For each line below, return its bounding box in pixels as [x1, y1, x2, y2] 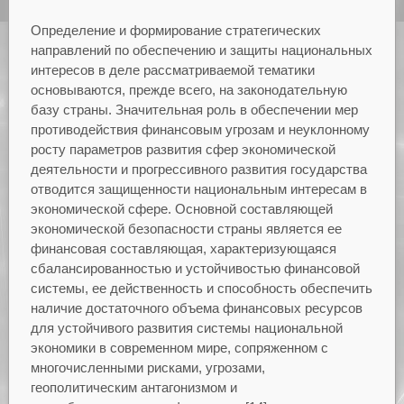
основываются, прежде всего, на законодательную [30, 82, 347, 98]
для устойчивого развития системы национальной [30, 320, 343, 336]
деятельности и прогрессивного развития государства [30, 161, 367, 178]
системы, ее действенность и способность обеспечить [30, 280, 372, 297]
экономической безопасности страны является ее [30, 221, 342, 237]
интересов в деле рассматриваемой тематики [30, 62, 315, 78]
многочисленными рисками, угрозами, [30, 360, 265, 376]
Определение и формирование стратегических [30, 23, 321, 39]
